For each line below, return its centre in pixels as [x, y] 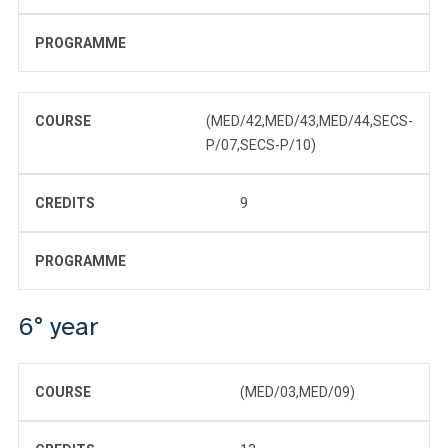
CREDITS [65, 203]
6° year [58, 327]
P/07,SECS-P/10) [261, 145]
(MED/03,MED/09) [297, 392]
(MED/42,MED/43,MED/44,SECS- [309, 121]
